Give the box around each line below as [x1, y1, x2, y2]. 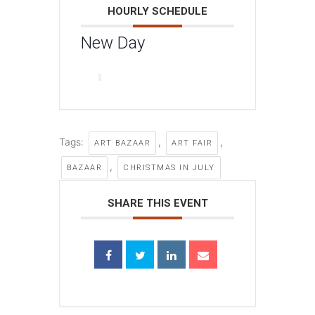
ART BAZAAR [94, 138, 150, 148]
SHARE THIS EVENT [107, 196, 208, 210]
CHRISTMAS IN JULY [123, 162, 215, 172]
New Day [81, 32, 145, 53]
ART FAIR [172, 138, 212, 148]
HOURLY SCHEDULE [108, 4, 207, 18]
